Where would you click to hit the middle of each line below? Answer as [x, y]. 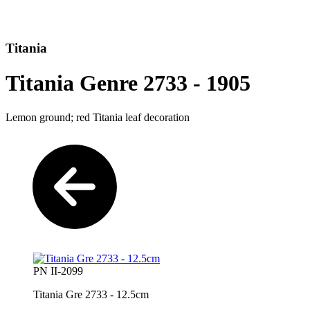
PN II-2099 [58, 271]
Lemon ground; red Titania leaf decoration [98, 117]
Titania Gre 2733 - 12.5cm [91, 294]
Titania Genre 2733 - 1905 [128, 83]
